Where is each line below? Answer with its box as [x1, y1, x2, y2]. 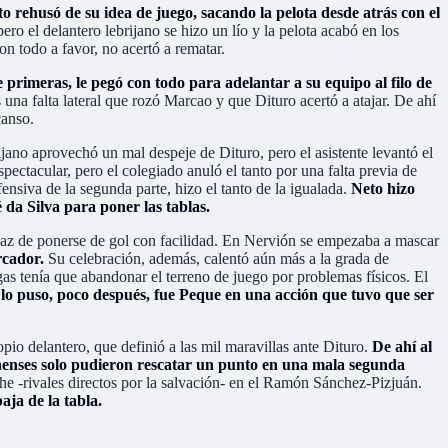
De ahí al [372, 337, 432, 355]
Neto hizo [351, 179, 415, 197]
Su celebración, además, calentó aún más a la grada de [48, 249, 389, 267]
